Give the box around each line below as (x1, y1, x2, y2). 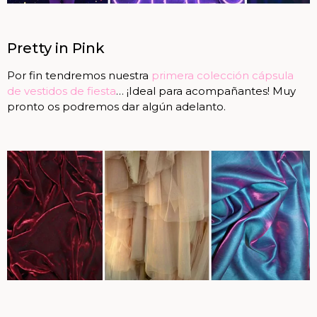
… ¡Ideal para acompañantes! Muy (116, 84, 296, 98)
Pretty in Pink (7, 40, 105, 57)
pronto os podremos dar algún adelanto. (7, 100, 226, 114)
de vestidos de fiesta (7, 84, 116, 98)
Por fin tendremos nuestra (7, 69, 149, 83)
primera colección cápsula (149, 69, 294, 83)
